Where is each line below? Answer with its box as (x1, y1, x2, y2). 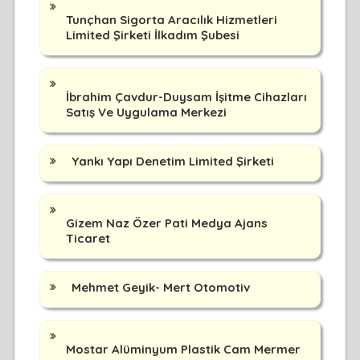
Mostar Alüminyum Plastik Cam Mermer (65, 341, 301, 357)
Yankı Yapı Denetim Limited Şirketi (71, 153, 274, 169)
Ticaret (65, 230, 110, 246)
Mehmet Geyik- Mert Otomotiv (71, 279, 250, 295)
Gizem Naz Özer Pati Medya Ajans (65, 215, 268, 231)
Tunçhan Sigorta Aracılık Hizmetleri (65, 11, 277, 27)
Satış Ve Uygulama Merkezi (65, 104, 227, 120)
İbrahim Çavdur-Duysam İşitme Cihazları (65, 88, 307, 104)
